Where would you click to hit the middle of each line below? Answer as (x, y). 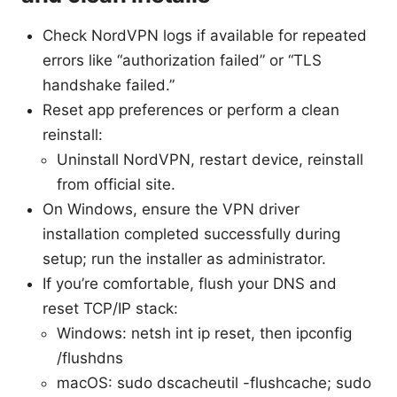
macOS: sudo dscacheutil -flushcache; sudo (214, 383)
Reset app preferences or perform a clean (191, 110)
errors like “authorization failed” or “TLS (182, 61)
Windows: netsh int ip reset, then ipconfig (204, 334)
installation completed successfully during (191, 234)
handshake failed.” (109, 86)
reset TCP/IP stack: (110, 309)
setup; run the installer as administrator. (184, 259)
